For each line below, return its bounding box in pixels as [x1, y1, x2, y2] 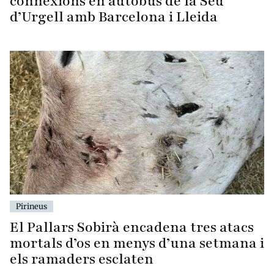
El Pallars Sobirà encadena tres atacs [10, 217, 254, 237]
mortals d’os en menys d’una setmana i [10, 233, 264, 253]
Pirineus [16, 201, 47, 211]
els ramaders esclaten [10, 249, 154, 268]
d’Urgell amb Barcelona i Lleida [10, 7, 218, 27]
